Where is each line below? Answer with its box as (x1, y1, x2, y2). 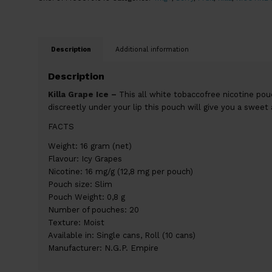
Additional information (115, 46, 189, 53)
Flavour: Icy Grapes (47, 154, 122, 164)
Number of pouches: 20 (47, 205, 139, 215)
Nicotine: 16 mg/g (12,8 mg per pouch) (47, 167, 193, 177)
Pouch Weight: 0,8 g (47, 192, 125, 202)
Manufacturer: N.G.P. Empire (47, 243, 158, 253)
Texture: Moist (47, 218, 104, 228)
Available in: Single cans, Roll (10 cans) (47, 231, 195, 240)
